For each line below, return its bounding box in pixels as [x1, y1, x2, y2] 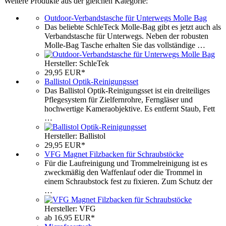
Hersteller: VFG [44, 204, 96, 213]
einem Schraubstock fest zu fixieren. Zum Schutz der [44, 177, 212, 186]
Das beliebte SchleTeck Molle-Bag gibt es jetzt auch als [44, 22, 221, 31]
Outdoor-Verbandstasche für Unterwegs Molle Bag [44, 13, 207, 22]
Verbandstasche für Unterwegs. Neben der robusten [44, 31, 208, 40]
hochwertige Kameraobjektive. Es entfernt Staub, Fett [44, 104, 215, 113]
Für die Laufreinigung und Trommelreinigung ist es [44, 158, 207, 167]
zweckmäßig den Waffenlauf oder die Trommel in [44, 167, 202, 177]
